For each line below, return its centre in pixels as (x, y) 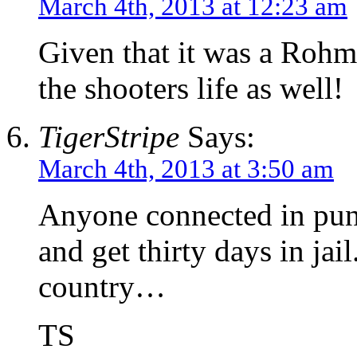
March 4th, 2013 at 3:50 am (186, 169)
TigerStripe (109, 136)
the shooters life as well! (191, 88)
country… (102, 286)
